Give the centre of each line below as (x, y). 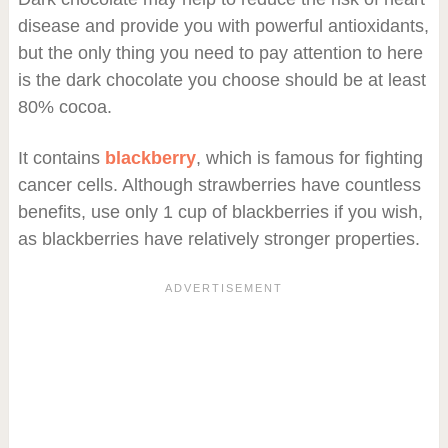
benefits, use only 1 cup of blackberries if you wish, (220, 211)
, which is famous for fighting (309, 157)
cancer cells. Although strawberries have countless (219, 184)
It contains (61, 157)
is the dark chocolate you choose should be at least (221, 79)
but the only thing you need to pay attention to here (220, 52)
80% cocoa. (64, 106)
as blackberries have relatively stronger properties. (218, 238)
